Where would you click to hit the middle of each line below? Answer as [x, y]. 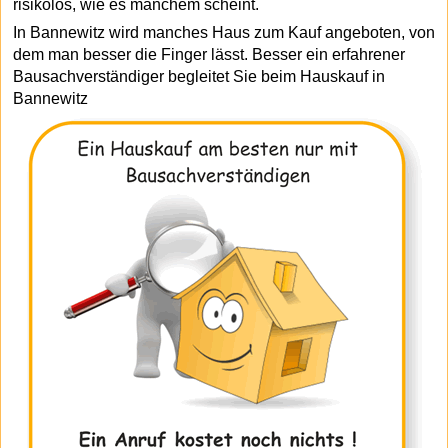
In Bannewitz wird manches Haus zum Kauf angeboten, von [224, 32]
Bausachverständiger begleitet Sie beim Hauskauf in [199, 76]
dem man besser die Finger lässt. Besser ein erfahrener [209, 54]
